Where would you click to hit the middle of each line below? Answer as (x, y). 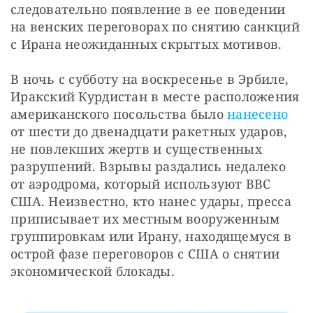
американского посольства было (119, 114)
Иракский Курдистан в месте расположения (155, 96)
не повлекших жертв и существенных (136, 148)
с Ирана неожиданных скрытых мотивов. (146, 44)
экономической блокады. (93, 271)
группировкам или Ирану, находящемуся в (151, 236)
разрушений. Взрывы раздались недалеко (148, 166)
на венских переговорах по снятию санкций (155, 26)
